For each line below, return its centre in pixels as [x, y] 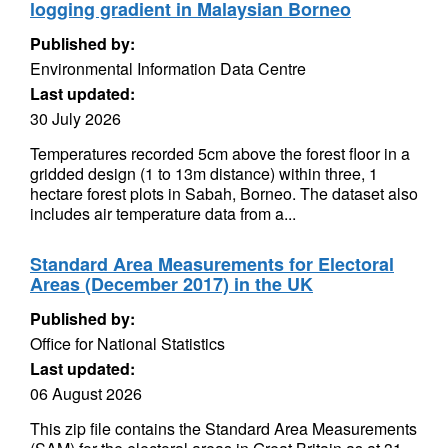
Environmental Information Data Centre [168, 68]
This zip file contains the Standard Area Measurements [223, 428]
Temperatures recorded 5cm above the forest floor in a [220, 153]
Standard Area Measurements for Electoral [212, 264]
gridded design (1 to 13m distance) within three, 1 [204, 173]
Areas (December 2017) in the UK [171, 284]
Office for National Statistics [127, 343]
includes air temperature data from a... [163, 213]
